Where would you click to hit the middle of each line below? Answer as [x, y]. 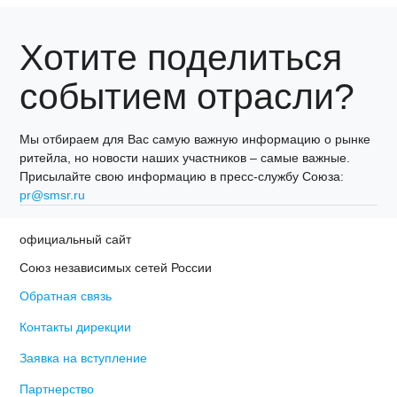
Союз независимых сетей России [116, 267]
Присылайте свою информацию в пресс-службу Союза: [182, 176]
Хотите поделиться [181, 57]
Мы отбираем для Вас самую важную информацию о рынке [195, 139]
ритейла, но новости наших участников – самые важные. [185, 157]
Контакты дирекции [76, 327]
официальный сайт [76, 239]
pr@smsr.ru [53, 195]
